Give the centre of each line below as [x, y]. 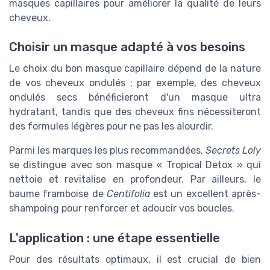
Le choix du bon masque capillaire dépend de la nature [135, 69]
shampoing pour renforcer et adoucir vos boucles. [122, 209]
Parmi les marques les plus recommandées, [107, 151]
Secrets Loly [233, 151]
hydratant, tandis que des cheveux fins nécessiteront [135, 112]
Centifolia [128, 194]
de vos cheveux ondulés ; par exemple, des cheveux [135, 83]
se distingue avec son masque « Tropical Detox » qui [135, 165]
